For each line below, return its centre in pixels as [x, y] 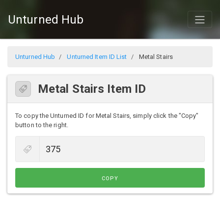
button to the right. [42, 125]
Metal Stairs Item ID [92, 89]
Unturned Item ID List [97, 57]
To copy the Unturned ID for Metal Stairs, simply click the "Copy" [107, 116]
